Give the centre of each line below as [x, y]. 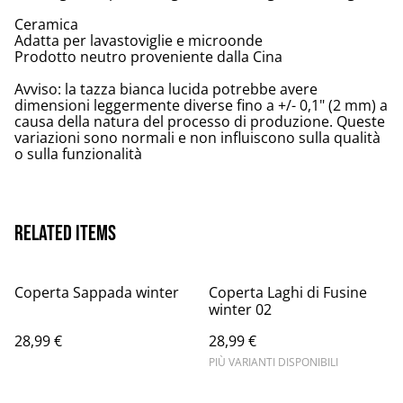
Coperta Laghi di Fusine [288, 293]
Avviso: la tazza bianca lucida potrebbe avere [166, 90]
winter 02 [240, 310]
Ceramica [46, 25]
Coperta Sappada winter [97, 293]
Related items [65, 234]
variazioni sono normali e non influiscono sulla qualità [197, 138]
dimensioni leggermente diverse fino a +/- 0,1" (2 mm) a [201, 106]
